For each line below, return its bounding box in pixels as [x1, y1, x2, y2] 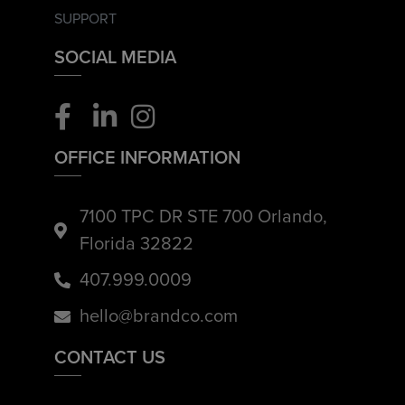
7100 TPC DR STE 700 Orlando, [79, 206, 327, 229]
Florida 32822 [79, 233, 193, 256]
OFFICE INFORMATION [54, 144, 240, 171]
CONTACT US [54, 344, 165, 371]
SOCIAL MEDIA [54, 43, 176, 71]
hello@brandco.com [79, 306, 238, 328]
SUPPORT [54, 10, 117, 29]
